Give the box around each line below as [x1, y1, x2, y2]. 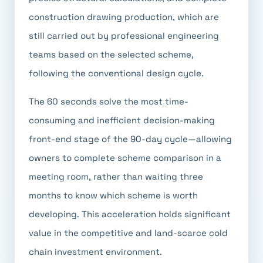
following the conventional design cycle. [29, 68, 204, 79]
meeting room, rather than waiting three [29, 171, 203, 182]
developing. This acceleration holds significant [29, 208, 231, 220]
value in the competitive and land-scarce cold [29, 227, 228, 238]
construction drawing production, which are [29, 11, 219, 22]
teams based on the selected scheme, [29, 49, 194, 60]
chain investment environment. [29, 246, 162, 257]
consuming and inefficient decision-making [29, 114, 215, 126]
